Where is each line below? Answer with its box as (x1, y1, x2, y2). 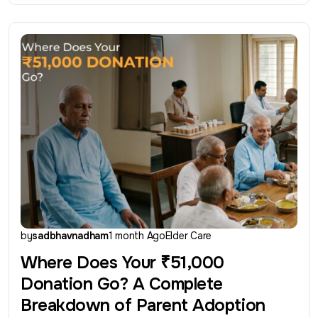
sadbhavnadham (32, 229, 109, 243)
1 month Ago (108, 229, 165, 243)
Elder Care (165, 229, 212, 243)
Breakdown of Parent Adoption (21, 295, 265, 317)
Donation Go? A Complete (21, 273, 223, 295)
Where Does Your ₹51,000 (21, 252, 224, 274)
